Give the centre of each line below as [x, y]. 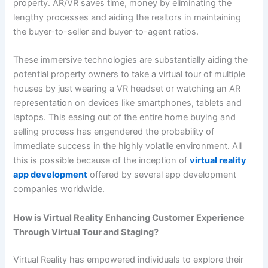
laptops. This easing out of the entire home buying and [125, 118]
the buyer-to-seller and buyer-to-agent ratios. [106, 32]
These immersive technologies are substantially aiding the [131, 60]
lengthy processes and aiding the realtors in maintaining [127, 18]
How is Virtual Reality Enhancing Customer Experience [129, 217]
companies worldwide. [59, 189]
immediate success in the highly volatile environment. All [128, 146]
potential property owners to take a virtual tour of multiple [130, 74]
